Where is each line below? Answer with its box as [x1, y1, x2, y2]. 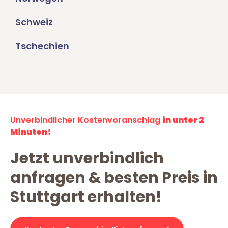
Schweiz [15, 16, 53, 29]
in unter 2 [162, 114, 204, 126]
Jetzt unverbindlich [10, 148, 164, 169]
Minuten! [10, 126, 51, 138]
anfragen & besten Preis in [10, 167, 218, 189]
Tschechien [15, 40, 69, 53]
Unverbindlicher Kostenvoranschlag [10, 114, 162, 126]
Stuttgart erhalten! [10, 186, 162, 208]
